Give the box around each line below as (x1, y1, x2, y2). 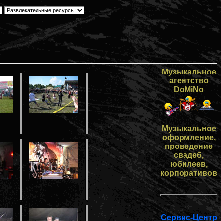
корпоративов (160, 169, 217, 177)
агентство (169, 76, 209, 85)
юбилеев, (170, 160, 208, 168)
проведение (165, 142, 213, 150)
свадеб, (174, 151, 204, 159)
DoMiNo (174, 85, 204, 94)
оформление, (162, 133, 216, 142)
